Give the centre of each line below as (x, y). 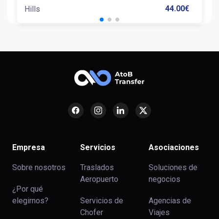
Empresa (29, 148)
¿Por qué (28, 189)
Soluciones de (173, 168)
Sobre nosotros (39, 168)
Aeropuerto (99, 179)
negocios (164, 179)
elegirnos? (30, 201)
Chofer (92, 213)
